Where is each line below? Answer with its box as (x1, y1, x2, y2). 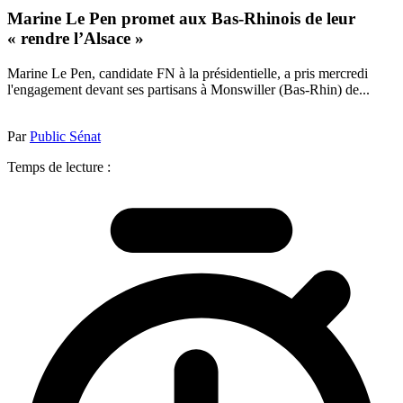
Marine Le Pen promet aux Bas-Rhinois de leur (7, 9, 355, 29)
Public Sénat (30, 128, 101, 144)
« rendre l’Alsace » (7, 29, 144, 49)
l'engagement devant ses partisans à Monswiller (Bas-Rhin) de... (7, 81, 370, 97)
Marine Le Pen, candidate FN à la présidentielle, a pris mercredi (7, 65, 368, 81)
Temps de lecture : (7, 158, 111, 175)
